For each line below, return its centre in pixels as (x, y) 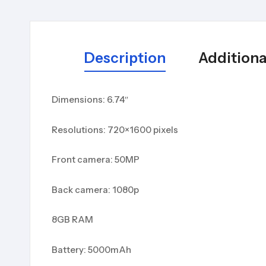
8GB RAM (72, 220)
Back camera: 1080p (95, 189)
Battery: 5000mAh (91, 249)
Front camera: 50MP (96, 160)
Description (125, 58)
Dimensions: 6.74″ (90, 100)
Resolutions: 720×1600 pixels (115, 129)
